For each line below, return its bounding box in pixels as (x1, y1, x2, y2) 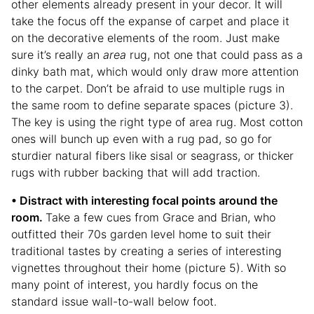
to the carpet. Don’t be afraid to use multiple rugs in (11, 81, 285, 96)
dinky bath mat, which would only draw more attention (11, 64, 299, 79)
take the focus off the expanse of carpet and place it (11, 14, 289, 29)
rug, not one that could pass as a (130, 48, 303, 62)
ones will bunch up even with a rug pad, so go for (11, 132, 272, 146)
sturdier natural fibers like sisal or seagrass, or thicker (11, 149, 294, 163)
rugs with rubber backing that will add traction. (11, 165, 260, 180)
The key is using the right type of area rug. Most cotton (11, 115, 303, 130)
